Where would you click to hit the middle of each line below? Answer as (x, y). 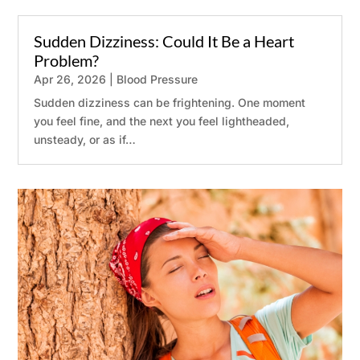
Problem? (67, 60)
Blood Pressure (157, 79)
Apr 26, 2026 (70, 79)
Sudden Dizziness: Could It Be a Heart (164, 41)
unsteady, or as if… (85, 139)
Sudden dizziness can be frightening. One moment (170, 102)
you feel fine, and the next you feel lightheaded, (162, 121)
